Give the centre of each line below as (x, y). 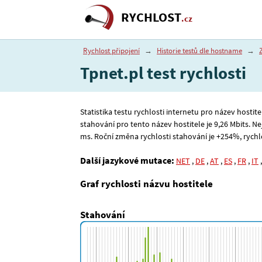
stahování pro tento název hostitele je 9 (149, 124)
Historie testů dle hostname (199, 51)
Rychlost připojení (111, 51)
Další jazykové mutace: (127, 160)
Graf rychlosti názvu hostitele (146, 184)
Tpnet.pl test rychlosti (163, 73)
